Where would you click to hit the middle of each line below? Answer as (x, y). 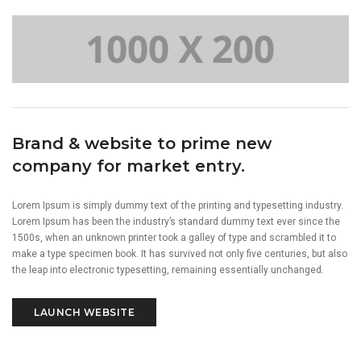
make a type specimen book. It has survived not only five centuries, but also (180, 253)
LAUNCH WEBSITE (84, 312)
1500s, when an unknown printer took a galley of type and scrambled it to (174, 237)
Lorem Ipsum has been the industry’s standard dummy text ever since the (176, 221)
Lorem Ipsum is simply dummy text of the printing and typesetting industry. (178, 205)
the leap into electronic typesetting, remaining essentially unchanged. (168, 270)
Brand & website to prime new (142, 143)
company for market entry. (129, 166)
